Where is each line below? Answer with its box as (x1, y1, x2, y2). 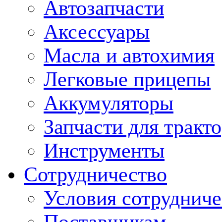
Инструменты (44, 139, 165, 162)
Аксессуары (44, 20, 150, 43)
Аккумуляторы (44, 92, 173, 114)
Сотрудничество (24, 163, 167, 186)
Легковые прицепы (44, 68, 211, 91)
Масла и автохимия (44, 44, 215, 67)
